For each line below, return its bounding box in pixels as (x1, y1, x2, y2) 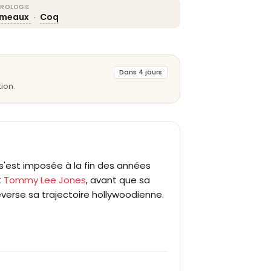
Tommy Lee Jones (4, 174, 86, 186)
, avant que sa (86, 174, 150, 186)
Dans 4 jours (119, 67, 162, 77)
